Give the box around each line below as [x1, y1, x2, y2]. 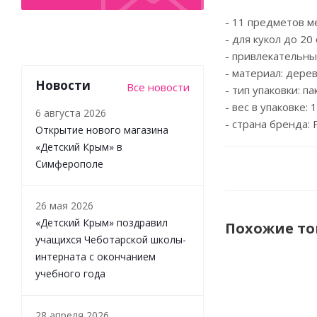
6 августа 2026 [35, 105, 106, 120]
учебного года [35, 266, 105, 280]
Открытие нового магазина [35, 122, 168, 137]
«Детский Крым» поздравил [35, 215, 168, 229]
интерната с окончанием [35, 249, 156, 263]
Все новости [127, 79, 190, 94]
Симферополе [35, 156, 103, 171]
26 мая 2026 [35, 198, 93, 212]
